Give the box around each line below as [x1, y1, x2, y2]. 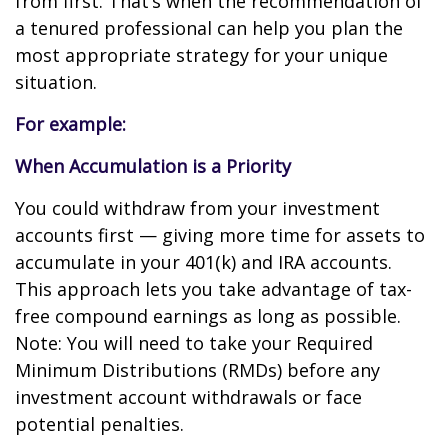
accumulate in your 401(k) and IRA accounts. [15, 250, 392, 274]
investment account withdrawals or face [15, 385, 362, 409]
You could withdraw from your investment [15, 196, 380, 220]
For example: [15, 112, 126, 136]
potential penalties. [15, 412, 184, 436]
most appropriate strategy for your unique [15, 43, 388, 67]
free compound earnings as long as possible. [15, 304, 401, 328]
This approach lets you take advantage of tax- [15, 277, 412, 301]
